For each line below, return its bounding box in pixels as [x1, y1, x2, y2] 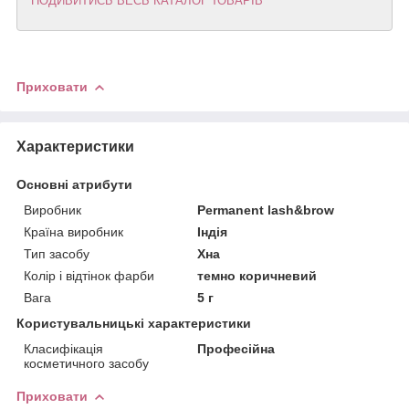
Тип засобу [24, 246, 89, 261]
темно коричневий [197, 267, 318, 283]
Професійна [197, 341, 276, 356]
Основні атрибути [16, 176, 132, 192]
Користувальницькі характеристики [16, 315, 251, 330]
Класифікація [24, 341, 103, 356]
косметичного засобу [24, 355, 149, 371]
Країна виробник [24, 224, 123, 239]
